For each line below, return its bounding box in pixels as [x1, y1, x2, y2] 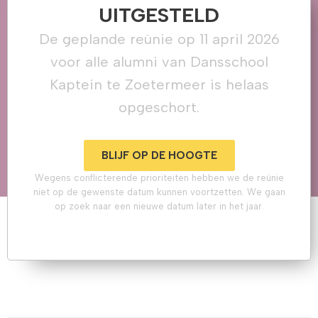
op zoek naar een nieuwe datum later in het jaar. [54, 200, 264, 212]
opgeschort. [119, 98, 199, 116]
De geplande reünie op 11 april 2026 [38, 30, 280, 48]
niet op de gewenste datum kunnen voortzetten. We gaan [33, 186, 285, 197]
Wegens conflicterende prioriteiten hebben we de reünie [34, 172, 284, 183]
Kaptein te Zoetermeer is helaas [49, 75, 269, 93]
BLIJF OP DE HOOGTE [101, 148, 217, 162]
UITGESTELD [99, 2, 219, 27]
